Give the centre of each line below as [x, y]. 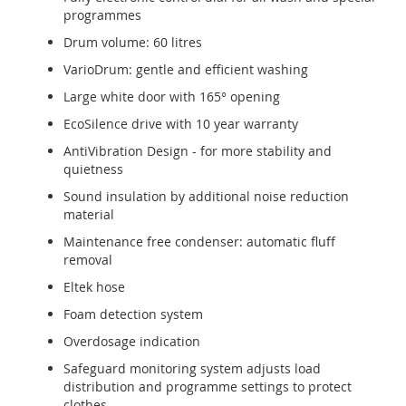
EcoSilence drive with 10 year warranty [181, 124]
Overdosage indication [132, 341]
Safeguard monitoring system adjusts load [192, 368]
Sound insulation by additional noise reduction [206, 196]
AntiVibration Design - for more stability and [198, 151]
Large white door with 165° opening [172, 97]
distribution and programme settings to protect [208, 387]
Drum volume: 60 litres [133, 42]
